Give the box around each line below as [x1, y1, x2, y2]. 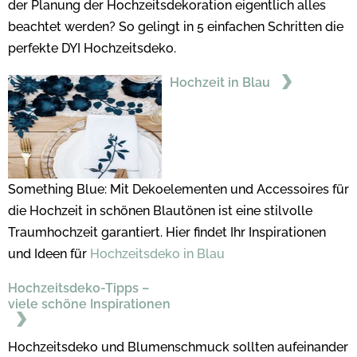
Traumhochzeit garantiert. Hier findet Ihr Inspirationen [8, 225, 326, 241]
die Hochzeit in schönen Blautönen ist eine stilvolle [8, 203, 312, 219]
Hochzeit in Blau [169, 75, 273, 91]
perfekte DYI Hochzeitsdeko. [8, 41, 176, 57]
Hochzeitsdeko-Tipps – [8, 280, 149, 296]
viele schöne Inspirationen [8, 296, 171, 312]
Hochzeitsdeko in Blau [90, 246, 225, 262]
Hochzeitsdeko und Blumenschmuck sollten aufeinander [8, 339, 348, 355]
